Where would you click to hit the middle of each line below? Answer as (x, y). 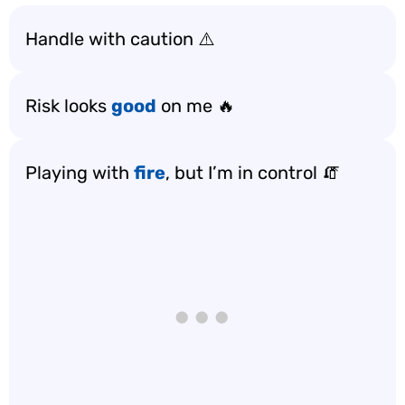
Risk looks (68, 106)
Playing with (80, 173)
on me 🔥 (196, 106)
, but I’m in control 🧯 (253, 173)
